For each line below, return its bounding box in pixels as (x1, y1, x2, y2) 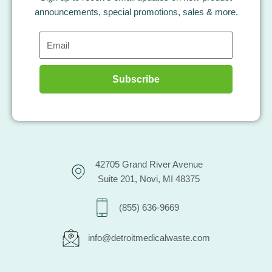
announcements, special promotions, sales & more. (34, 7, 238, 17)
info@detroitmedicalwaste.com (87, 233, 210, 243)
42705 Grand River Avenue (95, 160, 203, 170)
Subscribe (112, 73, 160, 84)
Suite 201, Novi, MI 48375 (98, 174, 200, 185)
